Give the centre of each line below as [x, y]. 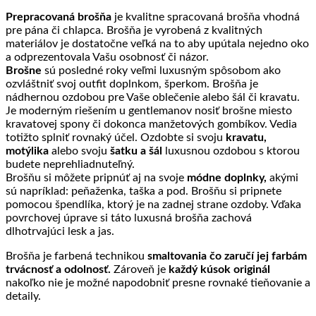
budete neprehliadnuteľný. [70, 164]
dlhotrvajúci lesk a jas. [60, 231]
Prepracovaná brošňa [60, 17]
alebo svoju [78, 151]
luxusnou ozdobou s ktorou [231, 151]
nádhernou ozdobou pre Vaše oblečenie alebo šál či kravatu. [153, 97]
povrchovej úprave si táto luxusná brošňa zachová [129, 218]
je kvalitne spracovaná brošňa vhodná [207, 17]
